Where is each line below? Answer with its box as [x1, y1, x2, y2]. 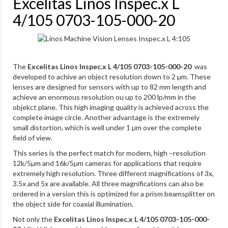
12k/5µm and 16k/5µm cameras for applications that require [13, 159, 202, 167]
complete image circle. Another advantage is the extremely [13, 113, 199, 122]
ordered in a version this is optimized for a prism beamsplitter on [13, 189, 215, 198]
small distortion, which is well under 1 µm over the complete [13, 123, 202, 132]
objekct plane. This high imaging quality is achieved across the [13, 103, 209, 111]
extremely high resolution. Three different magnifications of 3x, [13, 169, 214, 178]
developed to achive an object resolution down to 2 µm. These [13, 72, 211, 81]
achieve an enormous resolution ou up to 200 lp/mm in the [13, 93, 196, 101]
